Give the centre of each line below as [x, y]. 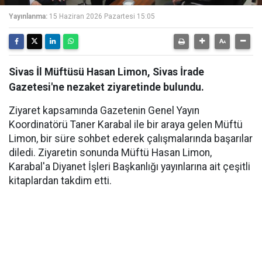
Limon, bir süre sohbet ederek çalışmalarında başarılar [131, 139]
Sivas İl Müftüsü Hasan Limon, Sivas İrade [106, 72]
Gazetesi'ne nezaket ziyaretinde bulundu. [106, 87]
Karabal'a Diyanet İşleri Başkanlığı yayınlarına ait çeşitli [130, 167]
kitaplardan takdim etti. [60, 181]
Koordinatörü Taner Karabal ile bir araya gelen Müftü [126, 125]
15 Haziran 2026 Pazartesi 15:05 [102, 16]
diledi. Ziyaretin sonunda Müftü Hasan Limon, [110, 153]
